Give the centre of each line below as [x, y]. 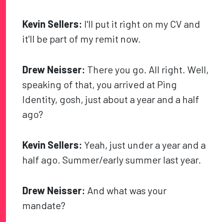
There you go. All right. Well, [147, 70]
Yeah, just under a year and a [144, 145]
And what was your [126, 191]
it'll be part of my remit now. [82, 39]
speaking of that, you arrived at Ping [100, 84]
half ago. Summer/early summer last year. [112, 160]
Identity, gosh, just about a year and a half [111, 99]
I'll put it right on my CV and [141, 24]
